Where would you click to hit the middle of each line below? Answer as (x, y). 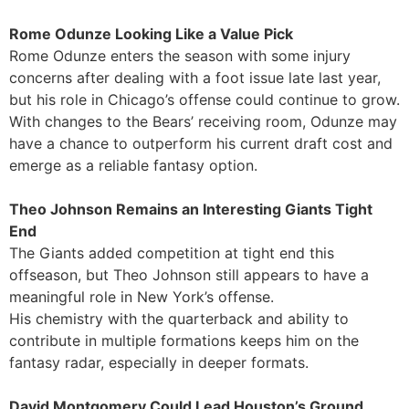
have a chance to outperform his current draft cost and (201, 143)
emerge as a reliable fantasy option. (133, 165)
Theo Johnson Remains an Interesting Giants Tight (191, 209)
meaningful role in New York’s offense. (142, 296)
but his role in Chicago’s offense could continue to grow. (204, 99)
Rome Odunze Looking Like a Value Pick (151, 33)
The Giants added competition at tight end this (172, 252)
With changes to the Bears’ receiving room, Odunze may (203, 121)
